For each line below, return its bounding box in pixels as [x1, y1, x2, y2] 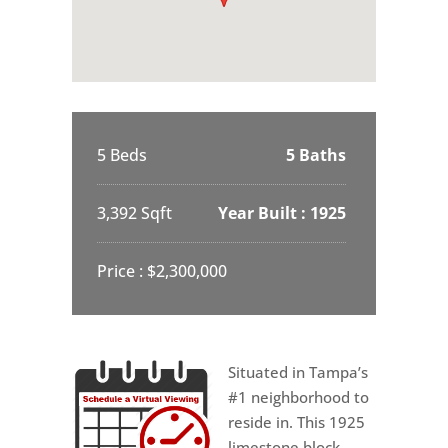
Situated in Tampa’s [227, 361, 368, 382]
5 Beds [96, 143, 147, 166]
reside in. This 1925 [227, 411, 365, 432]
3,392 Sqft [96, 201, 172, 224]
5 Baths [286, 143, 347, 166]
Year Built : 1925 [218, 201, 347, 224]
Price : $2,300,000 [96, 259, 227, 282]
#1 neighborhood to [227, 386, 369, 407]
